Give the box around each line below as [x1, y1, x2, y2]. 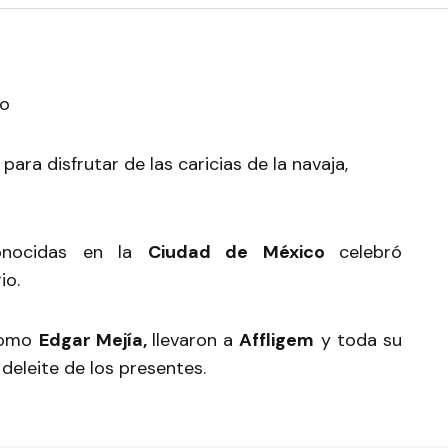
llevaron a [151, 328, 240, 352]
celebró [339, 240, 403, 264]
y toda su [314, 328, 403, 352]
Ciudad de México [147, 240, 340, 264]
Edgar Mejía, [38, 328, 152, 352]
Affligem [239, 328, 315, 352]
